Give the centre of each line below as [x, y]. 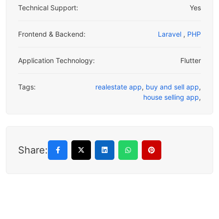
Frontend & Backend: [52, 34]
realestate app [119, 87]
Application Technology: [56, 61]
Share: [33, 150]
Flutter [191, 61]
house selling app [171, 97]
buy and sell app [172, 87]
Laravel [171, 34]
